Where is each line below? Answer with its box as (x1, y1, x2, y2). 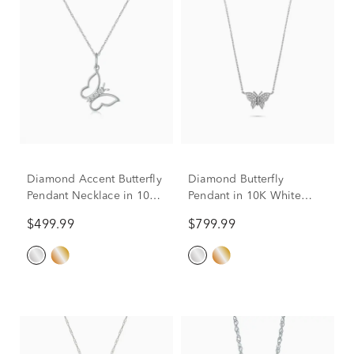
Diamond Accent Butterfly (27, 174, 162, 185)
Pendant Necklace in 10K (27, 190, 157, 201)
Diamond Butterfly (188, 174, 284, 185)
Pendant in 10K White (188, 190, 233, 201)
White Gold (27, 207, 88, 218)
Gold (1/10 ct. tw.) (188, 207, 282, 218)
